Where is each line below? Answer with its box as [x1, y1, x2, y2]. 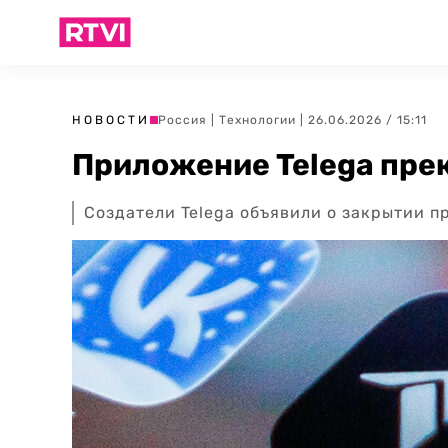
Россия [158, 113, 207, 127]
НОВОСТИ [72, 113, 150, 127]
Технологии [219, 113, 296, 127]
